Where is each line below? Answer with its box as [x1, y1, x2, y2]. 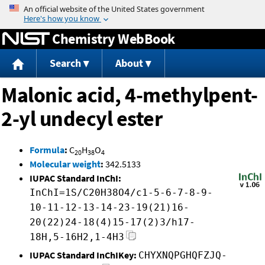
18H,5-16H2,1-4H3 [30, 231, 124, 243]
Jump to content [99, 2, 166, 14]
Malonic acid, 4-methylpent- [1, 82, 258, 109]
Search [49, 56, 81, 70]
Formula [30, 144, 64, 156]
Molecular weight [30, 158, 101, 170]
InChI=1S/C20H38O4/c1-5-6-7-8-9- [30, 187, 213, 199]
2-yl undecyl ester [1, 105, 162, 132]
